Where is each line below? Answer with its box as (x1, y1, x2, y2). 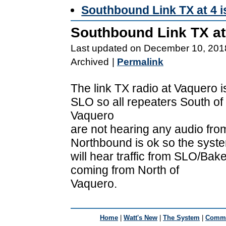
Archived (71, 56, 109, 67)
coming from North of (71, 163, 179, 177)
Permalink (117, 56, 163, 67)
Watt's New (124, 213, 157, 221)
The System (163, 213, 200, 221)
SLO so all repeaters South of (71, 95, 223, 108)
